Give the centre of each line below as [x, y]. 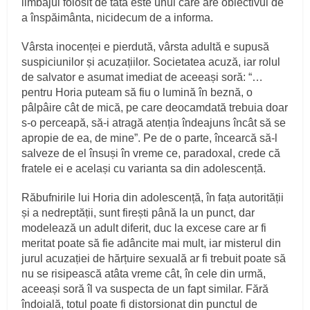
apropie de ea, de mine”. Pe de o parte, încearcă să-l [150, 138]
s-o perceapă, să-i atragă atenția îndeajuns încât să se [154, 122]
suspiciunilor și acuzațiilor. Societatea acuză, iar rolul [151, 62]
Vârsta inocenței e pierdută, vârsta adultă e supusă [146, 46]
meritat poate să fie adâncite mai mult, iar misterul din [152, 243]
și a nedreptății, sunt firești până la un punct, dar [138, 212]
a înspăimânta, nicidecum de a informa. [118, 17]
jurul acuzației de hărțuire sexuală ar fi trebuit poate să [154, 258]
